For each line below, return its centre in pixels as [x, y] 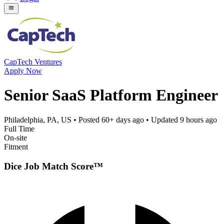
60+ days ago [123, 119]
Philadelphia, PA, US [38, 119]
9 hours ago [198, 119]
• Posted [86, 119]
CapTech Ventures [33, 61]
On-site [15, 137]
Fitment [16, 146]
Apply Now [23, 70]
